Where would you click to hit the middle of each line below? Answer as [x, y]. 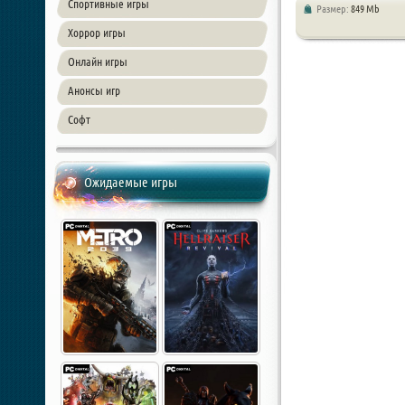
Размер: [334, 9]
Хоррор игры [97, 33]
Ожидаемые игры [131, 182]
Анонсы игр [94, 90]
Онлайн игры [98, 61]
